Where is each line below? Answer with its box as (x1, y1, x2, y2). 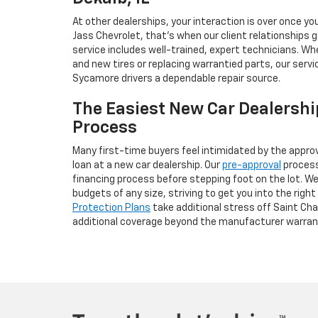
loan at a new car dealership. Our (72, 160, 222, 170)
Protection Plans (72, 202, 150, 213)
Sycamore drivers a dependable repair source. (72, 73, 280, 84)
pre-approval (222, 160, 281, 170)
